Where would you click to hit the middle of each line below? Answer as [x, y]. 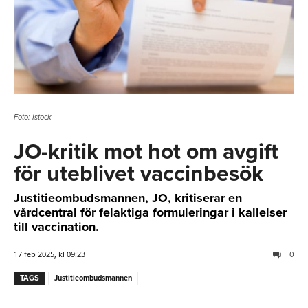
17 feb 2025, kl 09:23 [49, 254]
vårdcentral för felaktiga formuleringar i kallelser [150, 213]
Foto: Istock [33, 118]
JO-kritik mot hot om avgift [146, 152]
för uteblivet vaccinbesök [139, 174]
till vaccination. [56, 227]
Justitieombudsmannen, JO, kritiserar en [128, 198]
